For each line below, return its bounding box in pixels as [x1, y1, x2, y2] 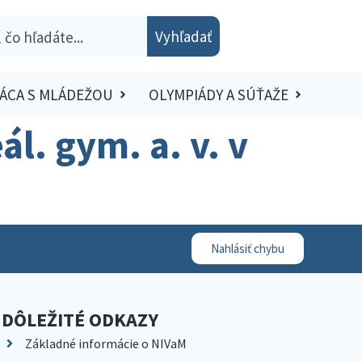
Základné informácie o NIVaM [24, 335, 187, 351]
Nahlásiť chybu [211, 241, 284, 256]
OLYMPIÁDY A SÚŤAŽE [148, 85, 288, 105]
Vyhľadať [155, 27, 212, 46]
